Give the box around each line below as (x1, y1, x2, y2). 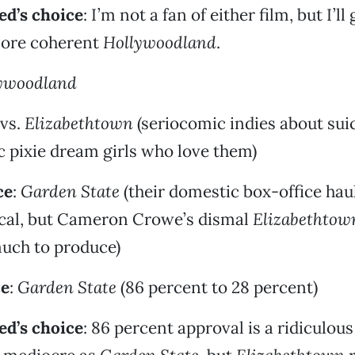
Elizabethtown (24, 113, 133, 134)
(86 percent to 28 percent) (116, 277, 318, 298)
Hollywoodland (102, 32, 216, 53)
